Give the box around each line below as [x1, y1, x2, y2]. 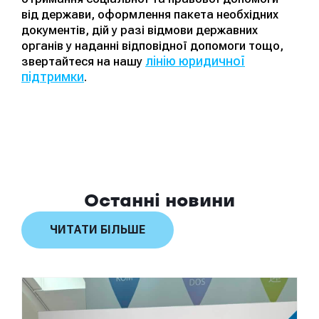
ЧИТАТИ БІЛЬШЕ [50, 223, 145, 237]
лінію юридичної [145, 53, 245, 69]
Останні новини [84, 194, 235, 210]
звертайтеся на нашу [21, 54, 145, 69]
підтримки [21, 69, 84, 85]
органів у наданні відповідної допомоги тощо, [21, 38, 283, 53]
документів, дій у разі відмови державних [21, 23, 258, 38]
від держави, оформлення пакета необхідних [21, 7, 278, 22]
